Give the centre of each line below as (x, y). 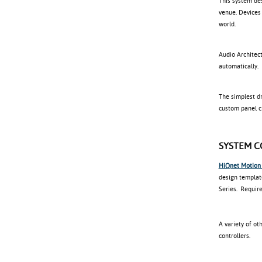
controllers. (234, 236)
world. (227, 24)
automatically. (238, 66)
